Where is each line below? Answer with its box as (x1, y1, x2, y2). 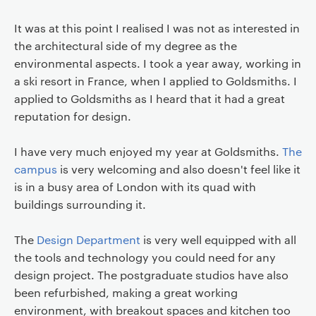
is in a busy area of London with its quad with (13, 179, 256, 194)
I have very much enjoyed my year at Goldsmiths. (13, 144, 282, 159)
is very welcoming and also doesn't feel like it (56, 162, 300, 176)
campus (13, 162, 57, 176)
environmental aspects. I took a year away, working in (13, 56, 301, 71)
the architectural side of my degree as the (13, 38, 237, 53)
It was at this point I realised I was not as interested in (13, 20, 300, 35)
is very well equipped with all (140, 232, 296, 247)
